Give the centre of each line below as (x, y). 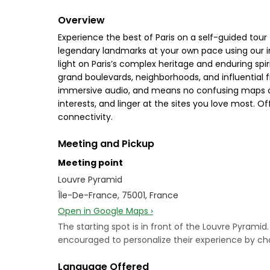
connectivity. (85, 117)
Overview (81, 20)
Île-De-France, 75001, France (118, 195)
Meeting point (90, 163)
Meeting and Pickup (106, 144)
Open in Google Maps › (105, 211)
